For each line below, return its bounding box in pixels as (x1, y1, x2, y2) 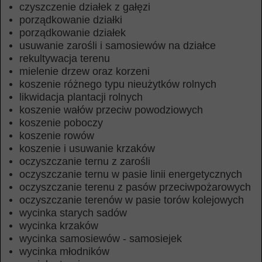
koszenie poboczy (19, 117, 103, 129)
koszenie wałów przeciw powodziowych (19, 104, 203, 116)
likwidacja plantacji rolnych (19, 91, 143, 103)
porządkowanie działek (19, 27, 126, 39)
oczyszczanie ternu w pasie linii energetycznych (19, 168, 242, 180)
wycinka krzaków (19, 220, 98, 232)
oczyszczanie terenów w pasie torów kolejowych (19, 194, 244, 206)
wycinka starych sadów (19, 207, 127, 219)
